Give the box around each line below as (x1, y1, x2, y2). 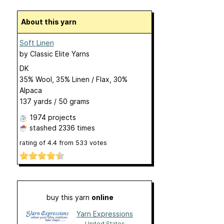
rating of (19, 139, 47, 146)
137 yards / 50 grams (19, 97, 89, 105)
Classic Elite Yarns (29, 49, 89, 58)
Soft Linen (19, 38, 54, 47)
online (91, 193, 113, 202)
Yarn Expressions (76, 209, 133, 218)
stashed (27, 123, 58, 132)
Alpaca (19, 86, 42, 94)
